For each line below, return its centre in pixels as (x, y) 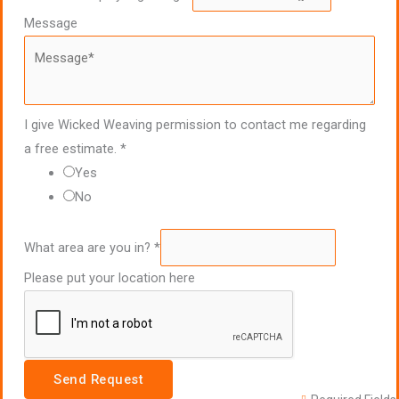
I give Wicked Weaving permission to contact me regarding (195, 125)
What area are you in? (89, 247)
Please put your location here (110, 277)
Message (51, 24)
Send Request (98, 379)
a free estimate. (72, 149)
